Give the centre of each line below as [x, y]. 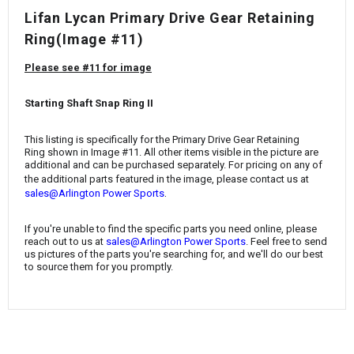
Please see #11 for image [88, 67]
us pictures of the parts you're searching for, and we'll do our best [174, 254]
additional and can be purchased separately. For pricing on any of [173, 164]
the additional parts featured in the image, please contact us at [167, 179]
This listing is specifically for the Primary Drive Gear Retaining [162, 139]
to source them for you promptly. [99, 267]
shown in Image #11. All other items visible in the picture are [183, 152]
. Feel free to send [286, 242]
